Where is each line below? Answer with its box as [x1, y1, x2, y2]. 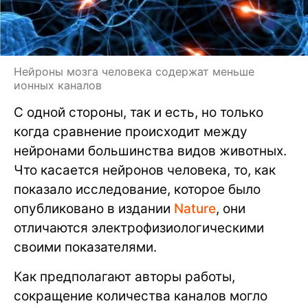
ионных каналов [14, 78, 102, 92]
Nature [174, 200, 216, 217]
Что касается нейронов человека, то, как [14, 162, 276, 178]
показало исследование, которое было [14, 181, 261, 197]
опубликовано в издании [14, 200, 174, 217]
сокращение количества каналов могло [14, 287, 267, 304]
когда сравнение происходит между [14, 123, 247, 140]
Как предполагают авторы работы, [14, 268, 235, 285]
